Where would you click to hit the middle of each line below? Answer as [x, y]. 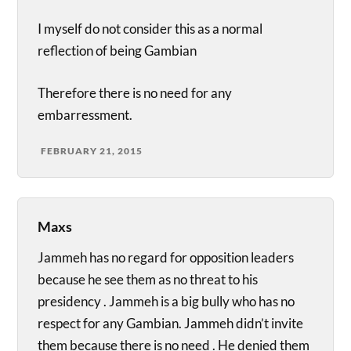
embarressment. [85, 114]
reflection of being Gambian [118, 51]
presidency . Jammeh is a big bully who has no [166, 301]
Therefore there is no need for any [135, 92]
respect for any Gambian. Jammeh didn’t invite [171, 323]
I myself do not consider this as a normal [150, 29]
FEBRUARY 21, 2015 [92, 150]
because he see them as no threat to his [148, 279]
